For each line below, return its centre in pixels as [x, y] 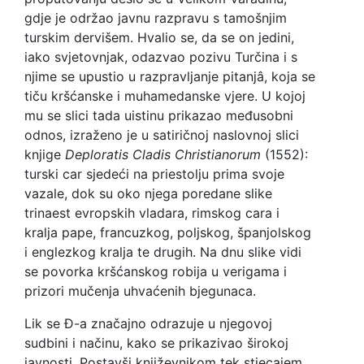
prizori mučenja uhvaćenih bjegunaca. [140, 291]
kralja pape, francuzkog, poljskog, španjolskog [168, 233]
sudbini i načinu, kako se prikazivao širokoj [156, 343]
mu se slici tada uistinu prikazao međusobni [159, 116]
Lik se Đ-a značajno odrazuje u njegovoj [148, 324]
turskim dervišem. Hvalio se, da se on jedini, [159, 38]
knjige [45, 155]
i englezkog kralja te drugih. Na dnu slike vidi [163, 252]
